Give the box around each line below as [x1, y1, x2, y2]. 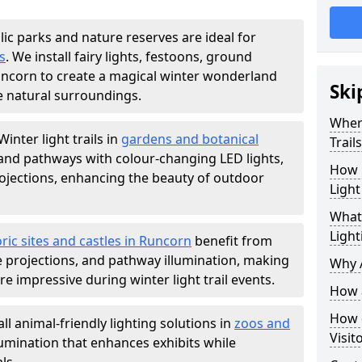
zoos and [234, 314, 290, 332]
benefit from [192, 232, 272, 250]
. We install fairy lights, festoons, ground [6, 48, 252, 65]
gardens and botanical [121, 130, 259, 148]
